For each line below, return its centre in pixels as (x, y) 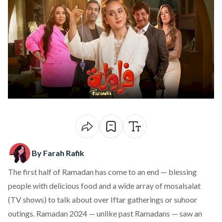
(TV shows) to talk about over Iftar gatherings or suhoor (103, 199)
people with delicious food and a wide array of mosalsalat (104, 186)
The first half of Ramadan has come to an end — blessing (102, 172)
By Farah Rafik (58, 153)
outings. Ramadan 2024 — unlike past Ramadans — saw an (105, 213)
